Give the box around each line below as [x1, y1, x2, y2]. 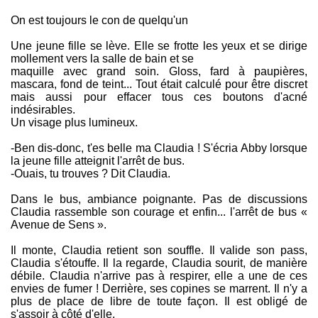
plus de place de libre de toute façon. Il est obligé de [11, 295, 307, 308]
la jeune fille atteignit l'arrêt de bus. [11, 155, 185, 168]
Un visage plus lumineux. [11, 116, 138, 129]
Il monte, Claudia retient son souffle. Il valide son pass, [11, 244, 307, 257]
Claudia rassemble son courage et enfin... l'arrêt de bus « [11, 206, 307, 219]
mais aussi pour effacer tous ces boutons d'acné [11, 91, 307, 104]
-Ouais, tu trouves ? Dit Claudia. [11, 168, 170, 180]
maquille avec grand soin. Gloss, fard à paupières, [11, 65, 307, 78]
